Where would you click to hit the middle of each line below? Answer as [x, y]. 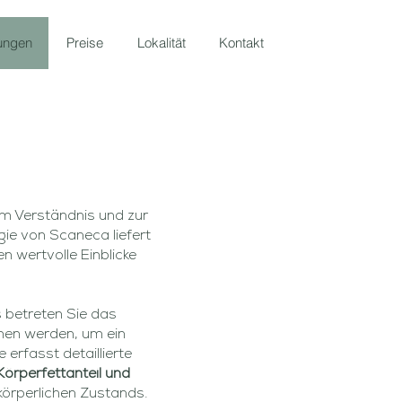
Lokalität [161, 43]
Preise [84, 43]
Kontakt [241, 43]
